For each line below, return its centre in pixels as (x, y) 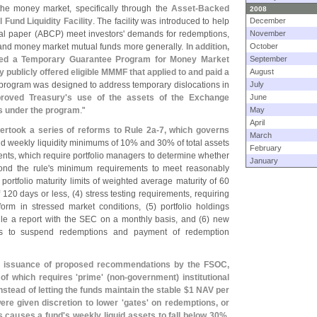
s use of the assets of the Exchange (149, 98)
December (268, 21)
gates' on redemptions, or (177, 303)
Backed (214, 8)
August (262, 71)
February (266, 148)
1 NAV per (209, 290)
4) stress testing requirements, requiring (152, 194)
